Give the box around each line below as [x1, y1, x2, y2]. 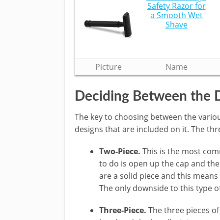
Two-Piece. [99, 146, 141, 157]
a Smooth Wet [150, 10, 203, 21]
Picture [95, 61, 122, 72]
